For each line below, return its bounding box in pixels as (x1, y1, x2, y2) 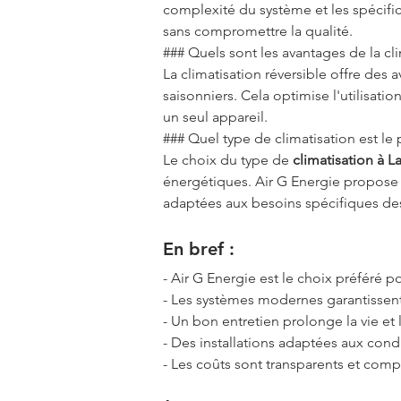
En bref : (163, 237, 235, 260)
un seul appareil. (163, 107, 268, 125)
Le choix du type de (163, 150, 293, 168)
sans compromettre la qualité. (163, 21, 353, 39)
